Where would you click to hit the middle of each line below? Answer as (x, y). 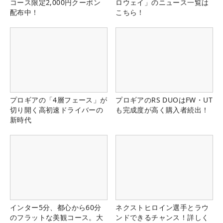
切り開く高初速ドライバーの (57, 110)
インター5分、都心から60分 (56, 208)
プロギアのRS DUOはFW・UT (164, 100)
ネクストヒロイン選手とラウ (162, 208)
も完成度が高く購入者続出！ (162, 110)
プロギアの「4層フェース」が (59, 100)
